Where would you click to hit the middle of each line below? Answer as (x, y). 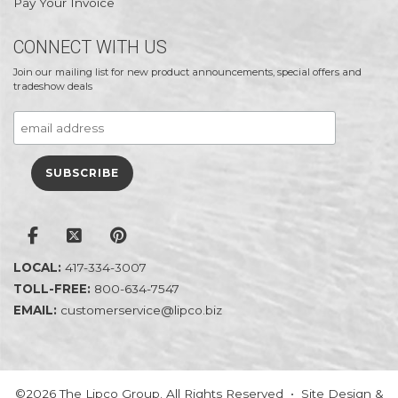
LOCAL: (39, 268)
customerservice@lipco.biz (141, 310)
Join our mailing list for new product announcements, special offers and (187, 72)
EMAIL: (37, 310)
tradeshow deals (53, 87)
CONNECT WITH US (90, 48)
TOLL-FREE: (54, 289)
